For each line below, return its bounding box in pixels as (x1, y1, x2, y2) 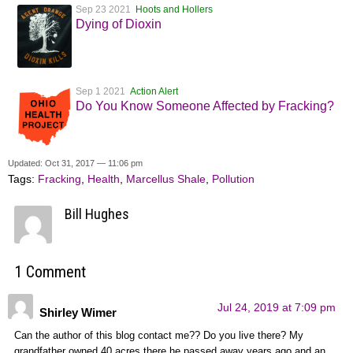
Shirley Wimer (39, 306, 117, 320)
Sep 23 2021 (76, 4, 136, 16)
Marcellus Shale (126, 173, 206, 186)
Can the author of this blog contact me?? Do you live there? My (14, 329, 303, 342)
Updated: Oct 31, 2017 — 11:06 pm (8, 158, 143, 169)
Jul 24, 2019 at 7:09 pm (217, 301, 336, 314)
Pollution (212, 173, 255, 186)
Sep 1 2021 (76, 86, 130, 98)
